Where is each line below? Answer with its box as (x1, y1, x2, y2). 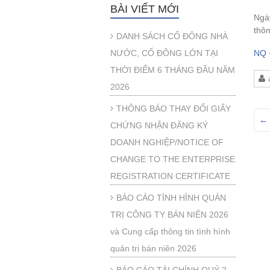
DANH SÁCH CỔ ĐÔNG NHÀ (116, 31, 228, 41)
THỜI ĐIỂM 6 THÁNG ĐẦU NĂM (110, 65, 235, 75)
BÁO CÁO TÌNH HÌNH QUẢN (116, 193, 226, 202)
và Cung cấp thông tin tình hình (110, 227, 230, 236)
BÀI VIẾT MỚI (110, 3, 179, 15)
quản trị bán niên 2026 (110, 243, 196, 253)
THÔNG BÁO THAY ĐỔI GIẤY (116, 104, 231, 113)
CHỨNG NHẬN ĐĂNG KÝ (110, 121, 208, 130)
